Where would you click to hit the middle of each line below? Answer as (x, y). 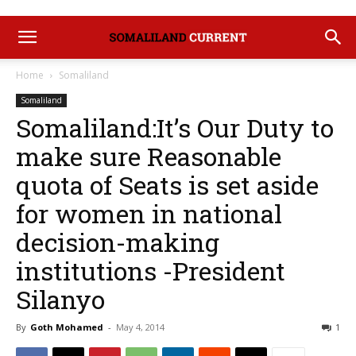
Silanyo (60, 299)
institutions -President (151, 271)
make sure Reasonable (149, 156)
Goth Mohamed (67, 327)
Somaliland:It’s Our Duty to (175, 128)
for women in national (149, 213)
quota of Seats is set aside (167, 185)
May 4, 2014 (140, 327)
